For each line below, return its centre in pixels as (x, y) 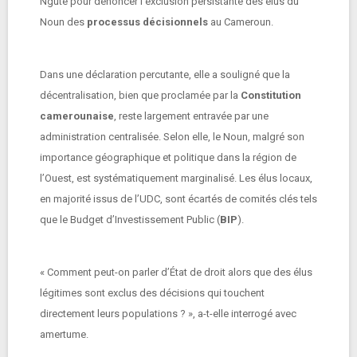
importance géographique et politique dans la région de (168, 157)
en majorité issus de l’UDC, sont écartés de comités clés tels (178, 199)
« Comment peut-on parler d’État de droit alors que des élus (176, 272)
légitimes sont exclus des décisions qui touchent (152, 293)
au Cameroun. (241, 22)
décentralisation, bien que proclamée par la (140, 95)
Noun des (63, 22)
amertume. (67, 334)
